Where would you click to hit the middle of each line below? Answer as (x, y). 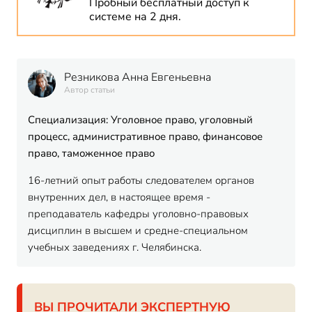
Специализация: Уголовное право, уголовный (140, 120)
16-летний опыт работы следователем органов (141, 180)
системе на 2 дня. (135, 17)
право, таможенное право (91, 153)
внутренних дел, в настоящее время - (119, 197)
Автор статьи (89, 90)
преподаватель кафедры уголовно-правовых (138, 214)
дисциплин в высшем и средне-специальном (138, 231)
